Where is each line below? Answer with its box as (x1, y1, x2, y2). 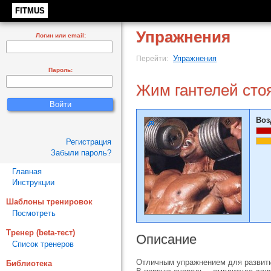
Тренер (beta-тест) (6, 228, 75, 237)
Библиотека (6, 259, 52, 268)
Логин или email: (35, 32, 86, 39)
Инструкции (12, 178, 54, 187)
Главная (12, 167, 42, 176)
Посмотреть (12, 209, 56, 218)
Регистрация (66, 137, 111, 146)
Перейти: (136, 54, 170, 62)
